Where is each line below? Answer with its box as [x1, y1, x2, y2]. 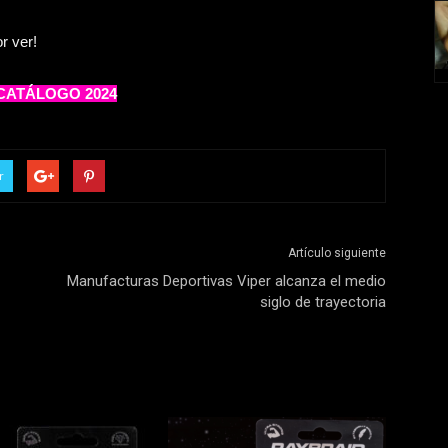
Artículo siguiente [288, 246, 386, 260]
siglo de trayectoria [260, 293, 386, 311]
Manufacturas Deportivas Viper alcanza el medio [67, 272, 386, 290]
